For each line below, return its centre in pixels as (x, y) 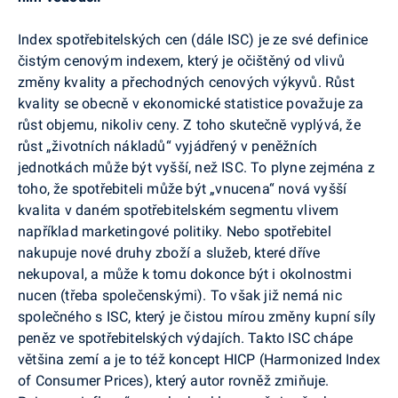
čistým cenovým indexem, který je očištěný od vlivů (182, 60)
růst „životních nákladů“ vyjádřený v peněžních (168, 146)
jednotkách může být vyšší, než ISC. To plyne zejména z (196, 167)
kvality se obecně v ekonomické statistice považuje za (191, 103)
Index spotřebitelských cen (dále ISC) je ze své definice (193, 39)
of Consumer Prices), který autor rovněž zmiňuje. (174, 380)
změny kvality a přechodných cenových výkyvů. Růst (186, 82)
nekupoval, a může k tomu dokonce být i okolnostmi (185, 274)
